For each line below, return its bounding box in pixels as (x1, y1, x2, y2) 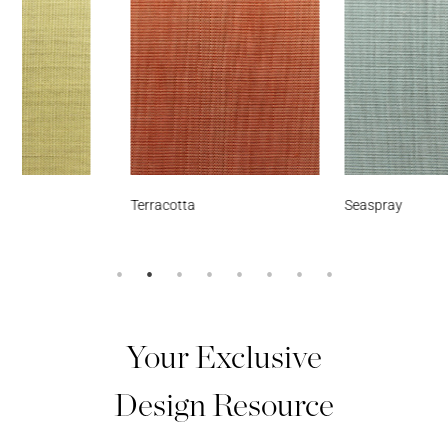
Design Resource (113, 380, 334, 424)
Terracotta (48, 196, 114, 213)
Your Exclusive (125, 332, 322, 376)
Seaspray (262, 196, 321, 213)
